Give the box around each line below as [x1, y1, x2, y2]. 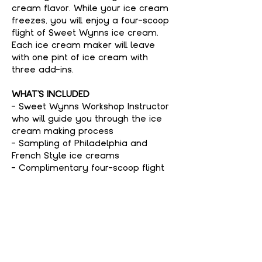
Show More [12, 205, 60, 217]
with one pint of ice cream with [12, 51, 151, 63]
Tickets [12, 237, 45, 251]
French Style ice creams [12, 150, 119, 161]
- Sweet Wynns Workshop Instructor [12, 101, 172, 112]
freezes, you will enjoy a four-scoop [12, 15, 172, 26]
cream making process [12, 125, 113, 137]
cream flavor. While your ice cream [12, 2, 171, 14]
